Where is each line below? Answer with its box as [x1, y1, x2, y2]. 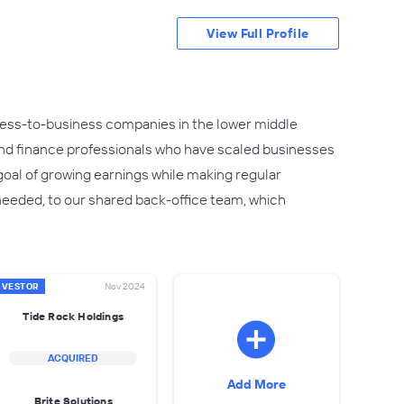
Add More [226, 376, 286, 392]
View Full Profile [207, 25, 309, 41]
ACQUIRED [48, 352, 99, 364]
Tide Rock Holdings [23, 308, 124, 323]
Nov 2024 [104, 280, 145, 292]
